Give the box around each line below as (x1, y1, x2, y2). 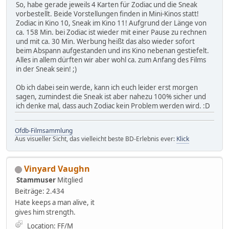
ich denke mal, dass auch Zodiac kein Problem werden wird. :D (16, 101, 210, 110)
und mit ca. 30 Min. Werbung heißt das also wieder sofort (16, 36, 195, 46)
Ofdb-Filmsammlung (15, 126, 73, 135)
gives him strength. (15, 207, 76, 217)
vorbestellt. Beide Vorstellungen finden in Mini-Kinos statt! (16, 9, 199, 18)
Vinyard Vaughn (24, 163, 90, 174)
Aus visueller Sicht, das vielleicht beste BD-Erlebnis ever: (15, 134, 176, 143)
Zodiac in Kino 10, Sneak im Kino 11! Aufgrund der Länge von (16, 18, 207, 28)
